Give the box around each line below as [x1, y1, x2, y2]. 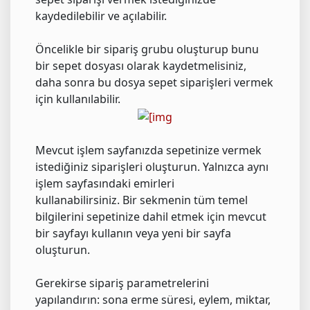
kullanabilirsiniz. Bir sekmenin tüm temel [35, 192, 248, 208]
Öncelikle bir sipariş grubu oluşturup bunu [35, 42, 259, 57]
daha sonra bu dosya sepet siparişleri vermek [35, 75, 273, 90]
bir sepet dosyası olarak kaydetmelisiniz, [35, 58, 246, 73]
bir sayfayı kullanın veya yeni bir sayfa [35, 225, 231, 241]
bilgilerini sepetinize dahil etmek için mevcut [35, 208, 266, 224]
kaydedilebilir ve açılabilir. [35, 8, 167, 24]
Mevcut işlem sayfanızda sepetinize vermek [35, 142, 262, 158]
